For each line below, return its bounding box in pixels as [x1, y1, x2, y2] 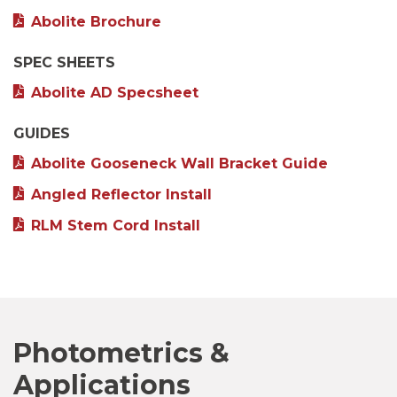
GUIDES [13, 125, 70, 142]
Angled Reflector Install [31, 186, 212, 203]
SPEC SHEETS [13, 54, 115, 71]
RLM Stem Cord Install [31, 217, 200, 234]
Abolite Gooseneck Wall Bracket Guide [31, 155, 328, 172]
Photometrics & [13, 337, 230, 370]
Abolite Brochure [31, 13, 161, 30]
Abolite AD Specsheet [31, 84, 198, 101]
